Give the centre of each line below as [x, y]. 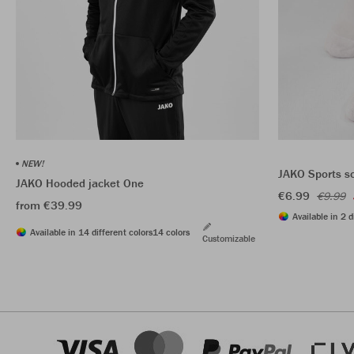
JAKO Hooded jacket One [80, 183]
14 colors [171, 232]
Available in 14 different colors [91, 232]
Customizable [229, 238]
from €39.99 [49, 205]
